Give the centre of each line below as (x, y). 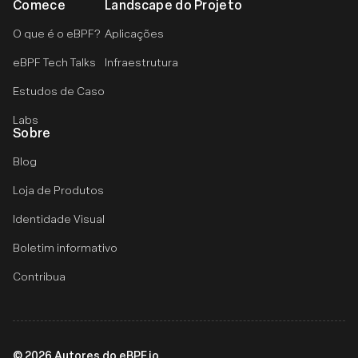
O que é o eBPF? (57, 33)
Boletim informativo (65, 247)
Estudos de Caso (59, 91)
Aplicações (134, 33)
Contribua (39, 276)
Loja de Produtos (58, 190)
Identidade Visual (59, 219)
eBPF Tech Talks (54, 62)
